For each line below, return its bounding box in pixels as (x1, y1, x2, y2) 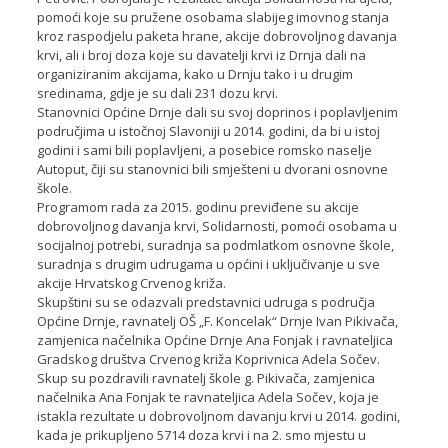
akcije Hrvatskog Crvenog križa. (36, 273, 226, 292)
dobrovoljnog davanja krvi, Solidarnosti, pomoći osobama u (36, 216, 397, 235)
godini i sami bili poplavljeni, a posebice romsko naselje (36, 140, 372, 159)
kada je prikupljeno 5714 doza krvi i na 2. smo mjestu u (36, 425, 366, 444)
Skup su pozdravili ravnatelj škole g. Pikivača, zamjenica (36, 368, 375, 387)
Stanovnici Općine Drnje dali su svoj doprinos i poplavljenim (36, 102, 398, 121)
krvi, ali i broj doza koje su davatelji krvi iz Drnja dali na (36, 45, 366, 64)
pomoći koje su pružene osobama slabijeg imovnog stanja (36, 7, 389, 26)
